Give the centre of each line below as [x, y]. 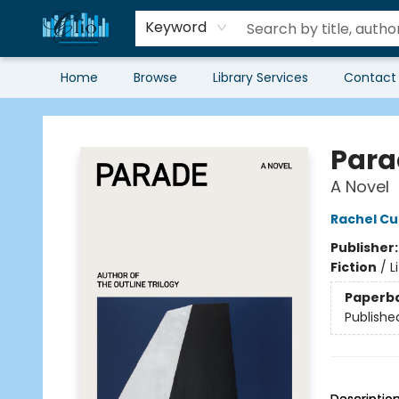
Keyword [175, 27]
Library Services [261, 77]
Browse [155, 77]
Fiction [353, 267]
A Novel [359, 187]
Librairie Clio [50, 115]
